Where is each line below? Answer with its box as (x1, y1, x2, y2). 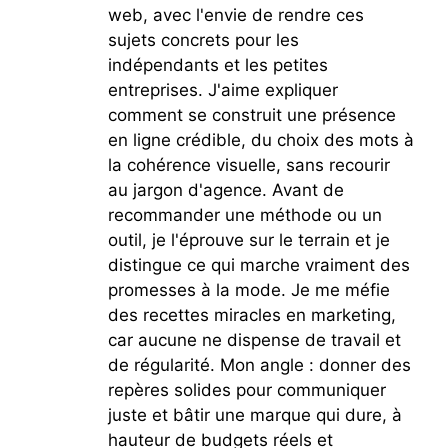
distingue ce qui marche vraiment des (107, 254, 410, 275)
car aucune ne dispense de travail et (107, 329, 401, 350)
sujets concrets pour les (107, 29, 299, 50)
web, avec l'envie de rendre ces (107, 4, 364, 25)
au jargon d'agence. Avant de (107, 179, 344, 200)
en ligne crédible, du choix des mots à (107, 129, 414, 150)
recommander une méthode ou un (107, 204, 382, 225)
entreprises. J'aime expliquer (107, 79, 338, 100)
